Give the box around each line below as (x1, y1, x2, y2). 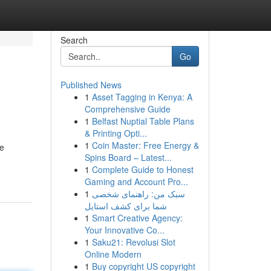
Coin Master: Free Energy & (91, 139, 199, 151)
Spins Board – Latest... (84, 151, 172, 163)
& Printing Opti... (84, 127, 147, 139)
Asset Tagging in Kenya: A (91, 91, 192, 103)
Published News (60, 79, 122, 91)
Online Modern (84, 248, 142, 260)
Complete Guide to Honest (91, 163, 194, 175)
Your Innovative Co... (84, 224, 165, 236)
